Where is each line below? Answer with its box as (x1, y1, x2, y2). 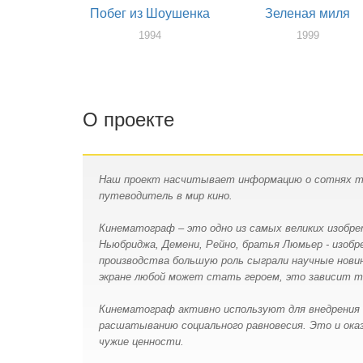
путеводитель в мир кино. (99, 189, 233, 202)
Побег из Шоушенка (89, 6, 210, 21)
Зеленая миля (265, 6, 350, 21)
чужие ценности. (99, 335, 184, 348)
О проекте (83, 108, 174, 130)
